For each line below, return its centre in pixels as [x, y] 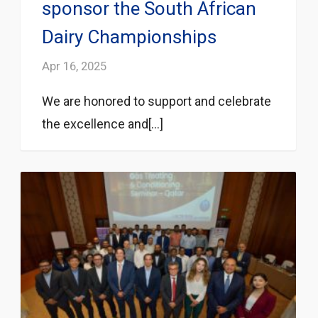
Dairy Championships [129, 37]
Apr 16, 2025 [74, 66]
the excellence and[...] [103, 124]
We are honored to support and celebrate [157, 101]
